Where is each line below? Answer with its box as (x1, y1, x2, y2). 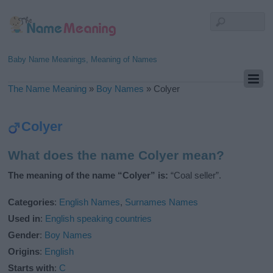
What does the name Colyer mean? (8, 148, 225, 163)
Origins (8, 246, 40, 257)
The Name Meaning (8, 83, 87, 94)
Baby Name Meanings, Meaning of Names (8, 55, 158, 64)
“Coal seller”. (168, 170, 222, 181)
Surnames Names (125, 197, 199, 208)
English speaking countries (45, 213, 152, 224)
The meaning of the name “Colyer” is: (8, 170, 169, 181)
